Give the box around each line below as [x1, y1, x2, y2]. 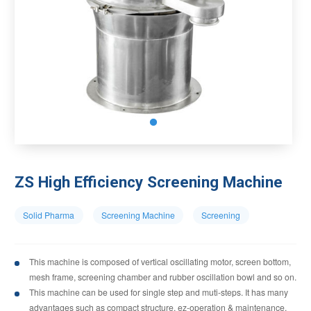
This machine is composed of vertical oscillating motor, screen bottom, [29, 255, 291, 267]
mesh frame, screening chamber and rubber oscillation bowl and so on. [29, 270, 296, 283]
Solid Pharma [23, 208, 75, 221]
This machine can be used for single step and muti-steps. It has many [29, 285, 288, 298]
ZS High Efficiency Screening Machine [15, 172, 283, 191]
